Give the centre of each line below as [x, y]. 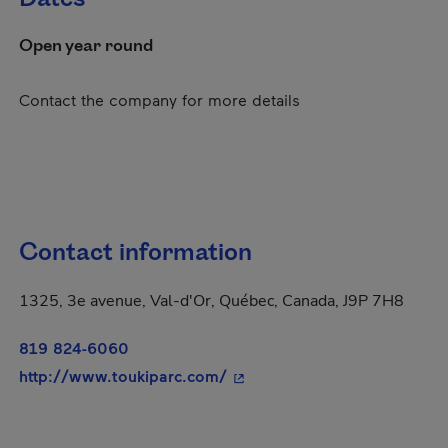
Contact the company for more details [159, 99]
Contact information [135, 253]
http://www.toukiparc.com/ [123, 375]
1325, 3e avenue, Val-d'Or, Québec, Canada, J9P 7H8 [211, 301]
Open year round [86, 46]
